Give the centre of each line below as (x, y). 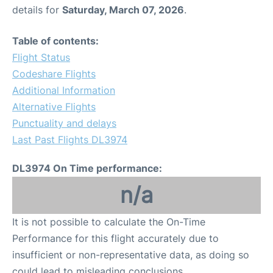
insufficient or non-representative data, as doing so (131, 255)
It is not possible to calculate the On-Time (109, 222)
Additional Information (64, 90)
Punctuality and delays (64, 123)
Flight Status (41, 57)
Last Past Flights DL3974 (70, 140)
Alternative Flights (54, 107)
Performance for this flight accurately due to (115, 238)
